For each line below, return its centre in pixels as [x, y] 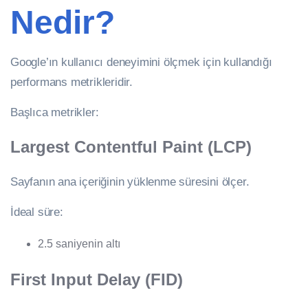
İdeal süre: [37, 211]
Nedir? [63, 22]
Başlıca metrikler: [55, 112]
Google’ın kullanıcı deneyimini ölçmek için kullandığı [141, 62]
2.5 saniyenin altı [79, 243]
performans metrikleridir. [72, 81]
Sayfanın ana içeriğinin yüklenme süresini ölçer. [130, 181]
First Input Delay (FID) [97, 279]
